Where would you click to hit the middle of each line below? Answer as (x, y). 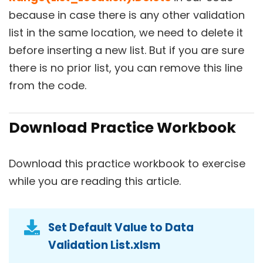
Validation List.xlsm (104, 245)
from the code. (48, 85)
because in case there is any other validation (127, 15)
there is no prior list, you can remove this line (126, 68)
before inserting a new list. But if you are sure (127, 50)
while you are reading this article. (95, 181)
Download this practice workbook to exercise (127, 163)
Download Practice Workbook (122, 127)
